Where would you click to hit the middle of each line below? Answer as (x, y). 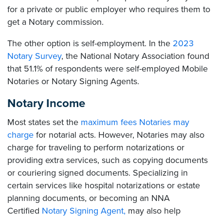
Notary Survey (34, 56)
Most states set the (44, 122)
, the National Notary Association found (135, 56)
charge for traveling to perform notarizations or (96, 148)
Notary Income (46, 104)
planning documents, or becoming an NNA (89, 198)
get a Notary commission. (55, 22)
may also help (153, 211)
